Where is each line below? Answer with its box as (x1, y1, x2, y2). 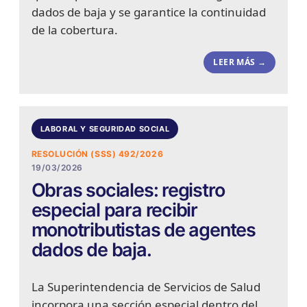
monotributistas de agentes (31, 219, 256, 242)
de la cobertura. (31, 22, 118, 38)
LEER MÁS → (213, 56, 267, 69)
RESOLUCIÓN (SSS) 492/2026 (31, 149, 164, 160)
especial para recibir (31, 199, 198, 222)
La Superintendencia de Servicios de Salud (31, 279, 260, 295)
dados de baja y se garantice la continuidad (31, 4, 266, 21)
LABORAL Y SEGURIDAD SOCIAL (40, 123, 170, 134)
